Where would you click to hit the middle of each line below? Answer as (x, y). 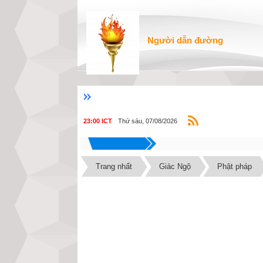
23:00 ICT (98, 121)
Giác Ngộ (175, 167)
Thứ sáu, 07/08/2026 (148, 121)
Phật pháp (235, 167)
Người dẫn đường (185, 41)
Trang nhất (114, 167)
